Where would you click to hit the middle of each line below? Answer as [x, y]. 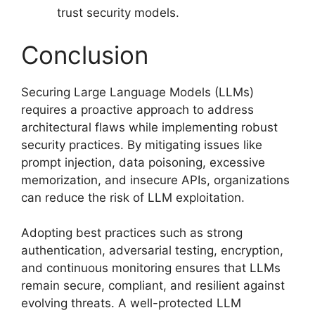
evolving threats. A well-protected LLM [131, 303]
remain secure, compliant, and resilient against [153, 285]
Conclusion [85, 54]
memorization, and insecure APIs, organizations [155, 180]
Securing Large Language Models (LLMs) [137, 92]
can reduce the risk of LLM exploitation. [133, 197]
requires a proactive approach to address [137, 109]
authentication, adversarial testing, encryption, [152, 250]
